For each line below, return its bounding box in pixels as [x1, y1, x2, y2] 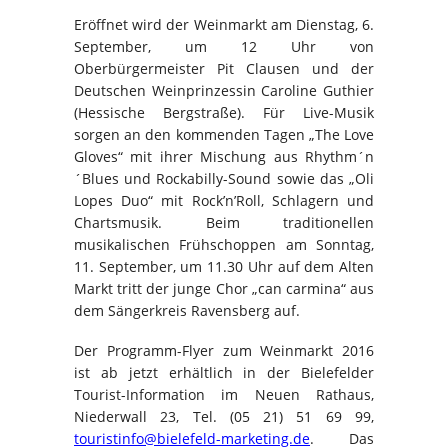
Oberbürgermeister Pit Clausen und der [74, 59, 374, 78]
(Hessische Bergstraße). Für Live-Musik [74, 103, 374, 122]
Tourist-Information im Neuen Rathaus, [74, 385, 374, 404]
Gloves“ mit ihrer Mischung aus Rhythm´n [74, 147, 374, 166]
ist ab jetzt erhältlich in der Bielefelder [74, 363, 374, 382]
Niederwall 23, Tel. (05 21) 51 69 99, [74, 407, 374, 426]
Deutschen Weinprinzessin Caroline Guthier [74, 81, 374, 100]
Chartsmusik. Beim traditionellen [74, 213, 374, 232]
